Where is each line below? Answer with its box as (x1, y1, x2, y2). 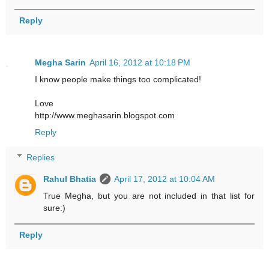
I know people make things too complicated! (35, 74, 201, 84)
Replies (26, 152, 55, 162)
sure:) (43, 202, 66, 213)
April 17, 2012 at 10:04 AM (114, 174, 216, 184)
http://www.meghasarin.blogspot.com (35, 110, 175, 120)
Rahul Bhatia (43, 174, 97, 184)
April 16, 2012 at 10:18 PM (89, 57, 190, 67)
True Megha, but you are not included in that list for (43, 190, 255, 201)
